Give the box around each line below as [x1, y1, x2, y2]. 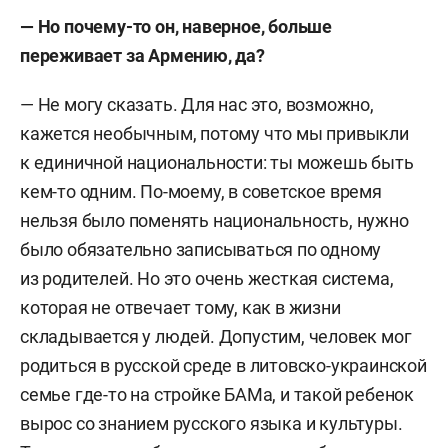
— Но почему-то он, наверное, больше [20, 16, 332, 37]
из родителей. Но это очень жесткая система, [20, 268, 394, 289]
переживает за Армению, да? [20, 45, 265, 66]
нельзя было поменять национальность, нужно [20, 210, 409, 231]
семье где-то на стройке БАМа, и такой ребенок [20, 384, 414, 405]
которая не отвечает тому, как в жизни [20, 297, 341, 318]
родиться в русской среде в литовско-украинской [20, 355, 427, 376]
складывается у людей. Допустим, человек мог [20, 326, 412, 347]
